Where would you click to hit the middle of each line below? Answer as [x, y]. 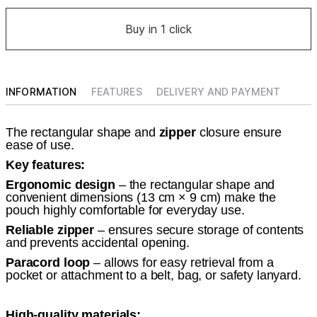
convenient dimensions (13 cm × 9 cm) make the [141, 197]
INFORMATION [41, 91]
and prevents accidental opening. [98, 242]
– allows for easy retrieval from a [182, 262]
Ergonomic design [60, 184]
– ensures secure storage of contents [199, 230]
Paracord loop [48, 262]
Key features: [46, 165]
